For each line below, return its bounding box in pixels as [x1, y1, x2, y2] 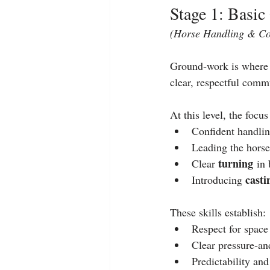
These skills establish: [170, 204, 266, 219]
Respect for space [192, 221, 268, 236]
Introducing [192, 172, 245, 187]
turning [218, 155, 253, 171]
